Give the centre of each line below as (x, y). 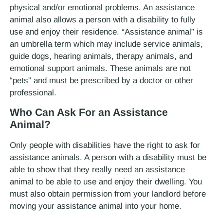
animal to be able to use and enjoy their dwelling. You (106, 182)
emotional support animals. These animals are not (100, 69)
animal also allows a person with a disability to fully (103, 20)
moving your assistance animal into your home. (96, 206)
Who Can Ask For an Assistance (89, 112)
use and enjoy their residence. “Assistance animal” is (106, 32)
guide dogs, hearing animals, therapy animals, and (101, 56)
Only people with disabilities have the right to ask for (105, 145)
